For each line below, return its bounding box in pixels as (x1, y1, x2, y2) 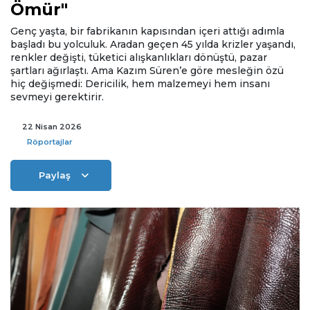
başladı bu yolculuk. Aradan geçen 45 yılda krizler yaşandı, (10, 37, 295, 51)
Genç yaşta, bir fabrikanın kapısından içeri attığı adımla (10, 24, 284, 37)
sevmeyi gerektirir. (10, 90, 104, 103)
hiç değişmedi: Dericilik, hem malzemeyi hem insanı (10, 77, 270, 90)
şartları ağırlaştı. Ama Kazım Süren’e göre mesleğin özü (10, 64, 284, 77)
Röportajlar (27, 136, 73, 147)
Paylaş (39, 169, 71, 181)
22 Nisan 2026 (19, 121, 82, 131)
